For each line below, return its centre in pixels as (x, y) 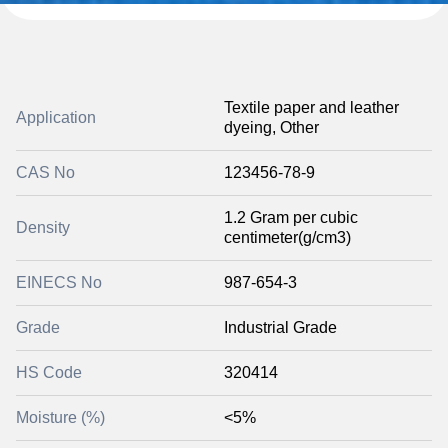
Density (43, 227)
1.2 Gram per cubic (291, 217)
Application (56, 117)
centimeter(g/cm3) (287, 237)
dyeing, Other (271, 127)
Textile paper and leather (311, 107)
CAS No (45, 172)
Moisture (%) (60, 417)
